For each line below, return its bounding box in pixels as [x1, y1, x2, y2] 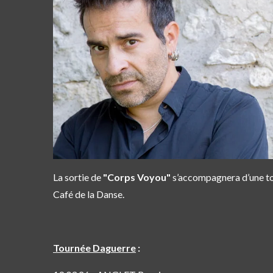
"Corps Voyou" [103, 171, 171, 183]
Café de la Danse [53, 188, 122, 200]
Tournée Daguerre [53, 241, 136, 253]
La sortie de [53, 171, 103, 183]
